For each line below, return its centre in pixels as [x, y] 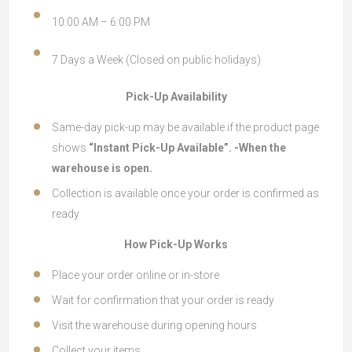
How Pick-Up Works [176, 244]
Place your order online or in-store [136, 275]
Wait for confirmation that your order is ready [163, 300]
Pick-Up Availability [176, 97]
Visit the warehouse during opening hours [154, 325]
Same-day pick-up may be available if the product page [185, 127]
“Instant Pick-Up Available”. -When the [187, 148]
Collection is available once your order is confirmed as [185, 193]
